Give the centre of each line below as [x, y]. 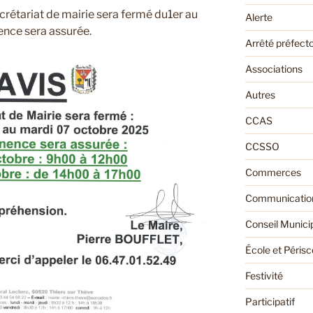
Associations [274, 69]
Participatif [270, 302]
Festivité [264, 276]
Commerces [273, 173]
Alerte [259, 17]
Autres [260, 95]
